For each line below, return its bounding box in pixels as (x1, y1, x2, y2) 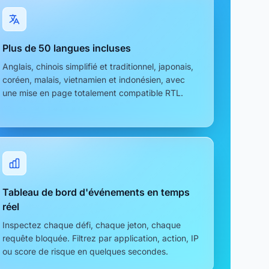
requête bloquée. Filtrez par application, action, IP (2, 232, 199, 243)
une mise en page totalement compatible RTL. (2, 87, 183, 98)
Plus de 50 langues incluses (2, 41, 131, 54)
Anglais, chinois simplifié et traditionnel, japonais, (2, 61, 193, 71)
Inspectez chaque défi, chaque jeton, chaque (2, 219, 181, 230)
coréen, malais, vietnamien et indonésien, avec (2, 74, 185, 85)
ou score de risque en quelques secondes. (2, 246, 168, 256)
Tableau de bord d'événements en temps (2, 186, 190, 198)
